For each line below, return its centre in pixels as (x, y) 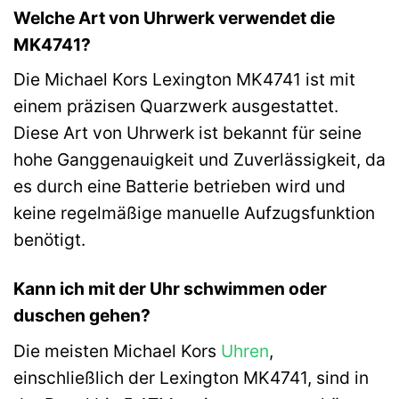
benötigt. (49, 240)
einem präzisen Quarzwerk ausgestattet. (176, 106)
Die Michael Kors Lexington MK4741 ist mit (184, 80)
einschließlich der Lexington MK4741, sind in (191, 377)
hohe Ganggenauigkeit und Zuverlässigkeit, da (199, 160)
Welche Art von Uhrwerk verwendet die (174, 17)
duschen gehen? (82, 316)
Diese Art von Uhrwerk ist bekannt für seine (187, 133)
